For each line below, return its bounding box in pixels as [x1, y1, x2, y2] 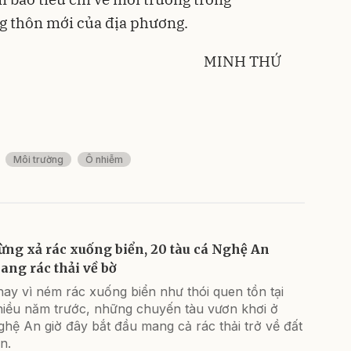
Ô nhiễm [85, 154, 123, 166]
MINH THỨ [204, 52, 281, 71]
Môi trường [13, 154, 63, 166]
